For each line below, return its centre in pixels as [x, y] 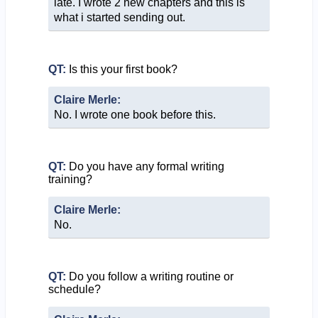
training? [70, 179]
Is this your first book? [121, 69]
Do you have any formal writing [145, 166]
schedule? [74, 289]
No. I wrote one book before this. [135, 114]
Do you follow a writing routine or [149, 276]
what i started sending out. [119, 17]
